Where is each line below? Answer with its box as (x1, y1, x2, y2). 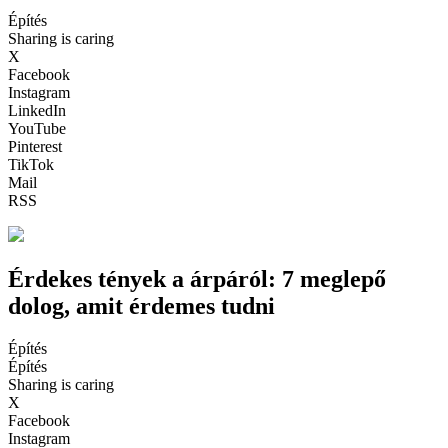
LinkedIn (8, 101, 66, 119)
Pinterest (8, 137, 62, 155)
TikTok (8, 155, 54, 173)
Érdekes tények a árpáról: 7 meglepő (8, 265, 386, 292)
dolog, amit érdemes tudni (8, 292, 275, 319)
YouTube (8, 119, 66, 137)
